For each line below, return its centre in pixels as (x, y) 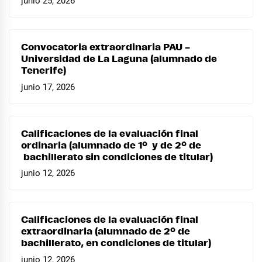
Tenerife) (44, 70)
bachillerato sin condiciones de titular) (117, 157)
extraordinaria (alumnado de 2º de (106, 232)
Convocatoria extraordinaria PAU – (106, 47)
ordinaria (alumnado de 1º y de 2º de (111, 145)
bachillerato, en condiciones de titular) (116, 244)
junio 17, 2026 (48, 87)
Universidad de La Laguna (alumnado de (119, 59)
